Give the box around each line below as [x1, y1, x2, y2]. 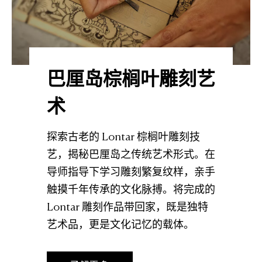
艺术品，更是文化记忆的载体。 [47, 220, 194, 231]
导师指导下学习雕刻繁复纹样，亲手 [47, 167, 215, 178]
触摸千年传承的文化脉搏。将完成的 [47, 185, 215, 196]
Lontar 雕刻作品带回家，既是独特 [47, 202, 208, 213]
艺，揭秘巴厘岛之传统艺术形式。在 [47, 150, 215, 161]
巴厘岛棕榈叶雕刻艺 [47, 68, 215, 90]
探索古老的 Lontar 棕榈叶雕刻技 [47, 132, 200, 143]
